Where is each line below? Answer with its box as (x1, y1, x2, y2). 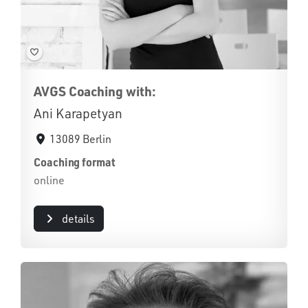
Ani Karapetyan (34, 104, 122, 122)
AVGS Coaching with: (34, 82, 156, 100)
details (61, 211, 95, 225)
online (34, 173, 65, 187)
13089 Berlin (49, 131, 112, 146)
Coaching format (34, 154, 115, 169)
